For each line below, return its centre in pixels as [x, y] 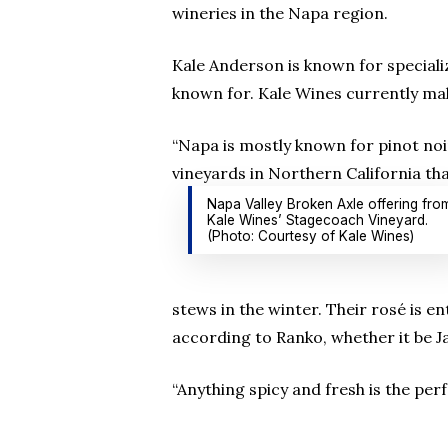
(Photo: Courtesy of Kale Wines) [310, 236]
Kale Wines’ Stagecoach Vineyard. [317, 220]
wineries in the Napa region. [280, 13]
